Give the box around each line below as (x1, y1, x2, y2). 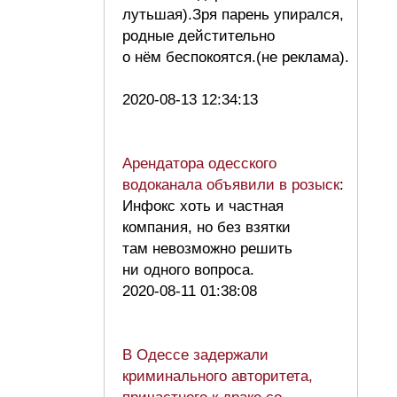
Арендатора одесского (122, 155, 276, 173)
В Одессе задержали (122, 346, 269, 364)
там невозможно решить (122, 240, 292, 258)
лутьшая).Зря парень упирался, (122, 6, 344, 24)
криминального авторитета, (122, 368, 313, 385)
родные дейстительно (122, 27, 275, 45)
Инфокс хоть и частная (122, 198, 284, 215)
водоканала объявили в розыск (122, 176, 339, 194)
